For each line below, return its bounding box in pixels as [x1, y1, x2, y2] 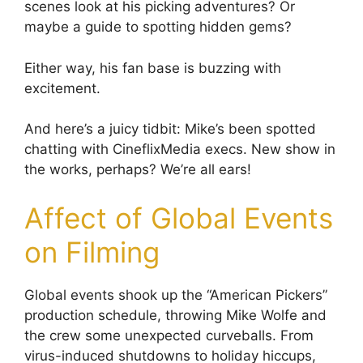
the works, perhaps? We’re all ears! [24, 161, 251, 178]
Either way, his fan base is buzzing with [24, 59, 281, 76]
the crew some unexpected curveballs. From [24, 327, 314, 344]
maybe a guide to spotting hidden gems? [24, 19, 292, 36]
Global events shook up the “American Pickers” [24, 286, 327, 303]
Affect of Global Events [24, 200, 333, 235]
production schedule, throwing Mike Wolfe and [24, 306, 327, 323]
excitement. [24, 79, 100, 96]
